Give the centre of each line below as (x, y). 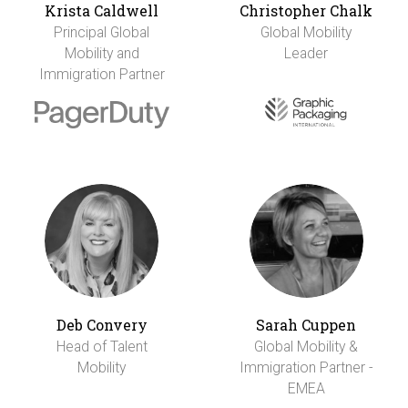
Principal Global (102, 32)
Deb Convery (102, 324)
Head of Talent (102, 346)
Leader (306, 53)
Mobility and (102, 53)
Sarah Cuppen (306, 324)
